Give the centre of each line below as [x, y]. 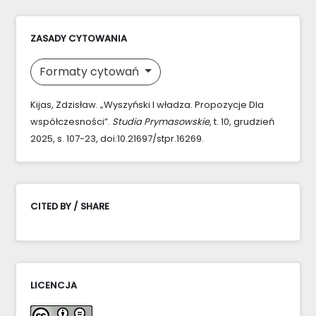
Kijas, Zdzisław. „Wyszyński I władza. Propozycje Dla [147, 104]
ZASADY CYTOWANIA [79, 38]
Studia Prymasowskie [161, 121]
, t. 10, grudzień [242, 121]
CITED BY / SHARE [70, 206]
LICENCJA [54, 285]
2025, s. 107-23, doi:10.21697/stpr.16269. [117, 138]
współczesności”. [71, 121]
